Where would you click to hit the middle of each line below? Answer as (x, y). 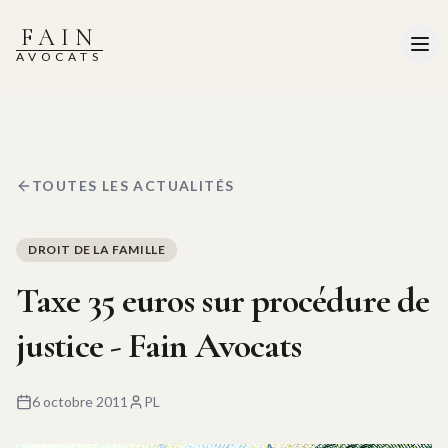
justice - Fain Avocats (159, 345)
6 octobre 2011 (80, 401)
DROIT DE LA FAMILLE (97, 249)
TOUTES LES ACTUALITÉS (133, 185)
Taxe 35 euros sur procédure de (223, 300)
